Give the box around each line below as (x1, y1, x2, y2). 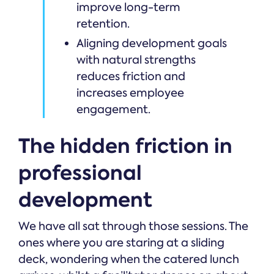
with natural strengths (76, 52, 196, 67)
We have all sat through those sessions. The (18, 218, 248, 234)
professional (18, 158, 142, 187)
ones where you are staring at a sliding (18, 235, 224, 250)
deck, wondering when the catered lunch (18, 251, 239, 267)
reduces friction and (76, 68, 185, 84)
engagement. (76, 102, 150, 117)
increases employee (76, 85, 184, 100)
